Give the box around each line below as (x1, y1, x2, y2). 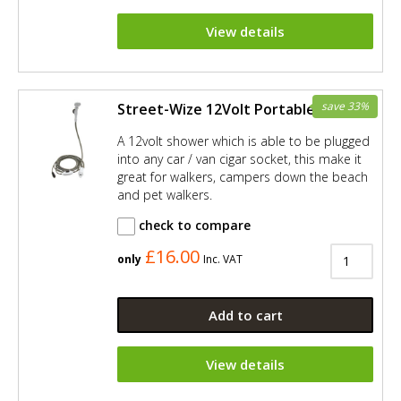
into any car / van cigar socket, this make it (117, 150, 362, 168)
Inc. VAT (203, 251, 243, 267)
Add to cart (208, 305, 283, 324)
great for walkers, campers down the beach (117, 168, 368, 186)
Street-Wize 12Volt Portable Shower (117, 99, 371, 120)
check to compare (135, 216, 251, 234)
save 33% (321, 98, 369, 115)
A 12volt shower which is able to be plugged (117, 132, 370, 150)
